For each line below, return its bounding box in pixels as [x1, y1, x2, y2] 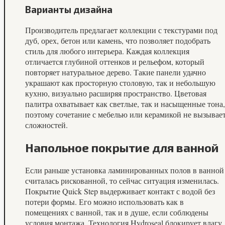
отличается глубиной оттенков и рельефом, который [25, 56, 204, 67]
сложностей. [25, 120, 68, 131]
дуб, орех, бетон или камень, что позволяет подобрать [25, 35, 210, 46]
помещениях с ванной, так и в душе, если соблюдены [25, 206, 208, 217]
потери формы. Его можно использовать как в [25, 196, 184, 207]
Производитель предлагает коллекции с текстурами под [25, 25, 217, 36]
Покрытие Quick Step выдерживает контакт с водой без [25, 185, 215, 196]
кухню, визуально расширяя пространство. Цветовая [25, 88, 206, 99]
